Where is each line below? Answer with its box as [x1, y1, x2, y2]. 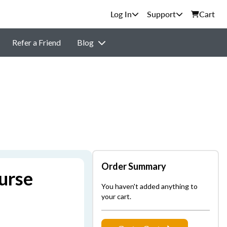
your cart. [101, 192, 131, 201]
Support [147, 8, 176, 20]
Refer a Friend [12, 37, 61, 47]
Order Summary [101, 161, 166, 172]
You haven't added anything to [101, 182, 198, 191]
